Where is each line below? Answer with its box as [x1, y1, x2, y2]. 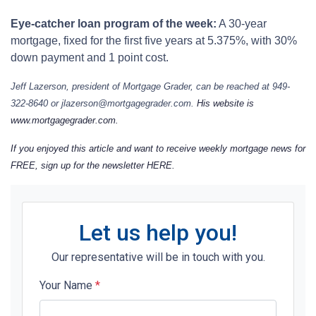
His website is [197, 97, 254, 109]
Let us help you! [79, 219, 237, 246]
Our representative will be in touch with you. [51, 250, 265, 264]
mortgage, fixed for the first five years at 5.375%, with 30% [11, 34, 297, 47]
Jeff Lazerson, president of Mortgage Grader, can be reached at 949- [11, 80, 290, 92]
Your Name [39, 278, 95, 292]
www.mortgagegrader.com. [11, 114, 119, 126]
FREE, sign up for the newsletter [11, 159, 147, 171]
